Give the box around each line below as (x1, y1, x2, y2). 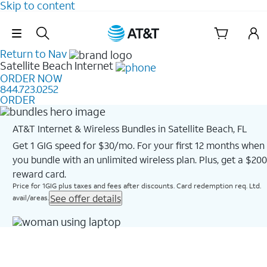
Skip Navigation (101, 19, 166, 30)
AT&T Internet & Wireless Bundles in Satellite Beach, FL (12, 122, 247, 135)
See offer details (49, 191, 121, 204)
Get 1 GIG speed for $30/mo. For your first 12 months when (12, 138, 265, 151)
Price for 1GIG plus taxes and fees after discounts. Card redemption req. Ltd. (12, 181, 261, 190)
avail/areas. (12, 193, 49, 202)
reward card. (12, 167, 66, 180)
